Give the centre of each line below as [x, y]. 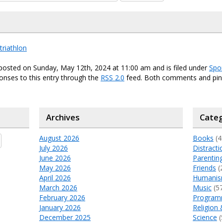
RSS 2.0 [112, 78]
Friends [204, 168]
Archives [63, 117]
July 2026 [53, 148]
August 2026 [59, 138]
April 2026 [55, 178]
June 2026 [55, 158]
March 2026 [58, 188]
